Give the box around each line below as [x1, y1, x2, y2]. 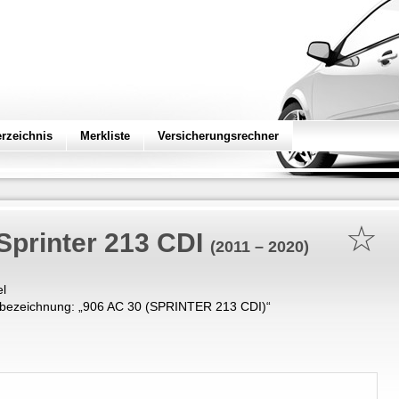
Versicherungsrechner [158, 129, 279, 142]
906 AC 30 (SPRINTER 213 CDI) [83, 299, 266, 313]
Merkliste [80, 129, 130, 142]
